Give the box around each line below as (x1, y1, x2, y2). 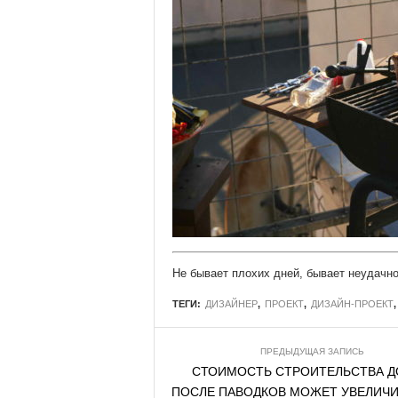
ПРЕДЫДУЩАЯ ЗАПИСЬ (260, 346, 364, 356)
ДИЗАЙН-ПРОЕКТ (310, 298, 394, 309)
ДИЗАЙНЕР (204, 298, 258, 309)
